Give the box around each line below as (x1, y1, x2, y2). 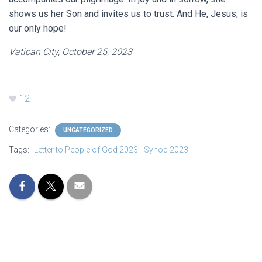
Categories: (9, 125, 52, 135)
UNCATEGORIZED (63, 127, 113, 134)
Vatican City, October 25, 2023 (9, 46, 132, 58)
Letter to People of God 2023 (34, 145, 138, 155)
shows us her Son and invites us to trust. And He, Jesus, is (9, 8, 248, 20)
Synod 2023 (144, 145, 188, 155)
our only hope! (9, 23, 67, 35)
